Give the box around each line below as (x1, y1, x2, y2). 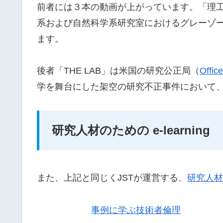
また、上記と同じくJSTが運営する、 (37, 173, 187, 183)
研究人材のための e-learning (52, 123, 210, 137)
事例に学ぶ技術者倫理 (91, 205, 181, 215)
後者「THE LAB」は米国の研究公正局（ (37, 66, 200, 76)
